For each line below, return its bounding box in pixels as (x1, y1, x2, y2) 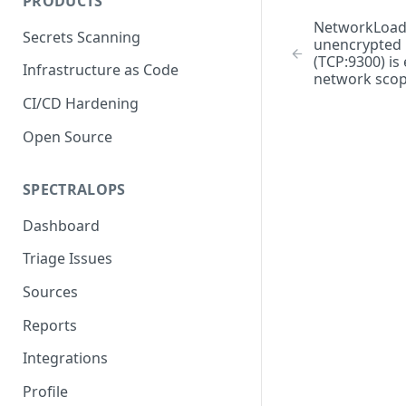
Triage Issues (23, 248, 112, 269)
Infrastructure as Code (23, 60, 179, 81)
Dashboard (23, 215, 100, 236)
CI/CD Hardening (23, 93, 139, 114)
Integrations (23, 348, 108, 369)
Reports (23, 314, 77, 335)
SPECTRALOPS (23, 179, 126, 199)
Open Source (23, 126, 112, 147)
